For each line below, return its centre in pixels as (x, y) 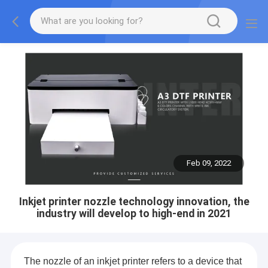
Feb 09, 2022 (209, 163)
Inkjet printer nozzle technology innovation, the (134, 201)
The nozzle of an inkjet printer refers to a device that (133, 261)
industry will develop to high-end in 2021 (134, 213)
